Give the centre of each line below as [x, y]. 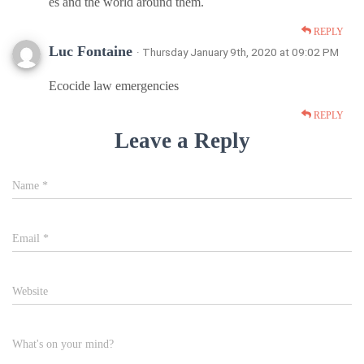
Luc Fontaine [93, 51]
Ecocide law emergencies [114, 85]
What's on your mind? [63, 344]
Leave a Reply [182, 140]
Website [30, 291]
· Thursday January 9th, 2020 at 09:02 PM [238, 52]
